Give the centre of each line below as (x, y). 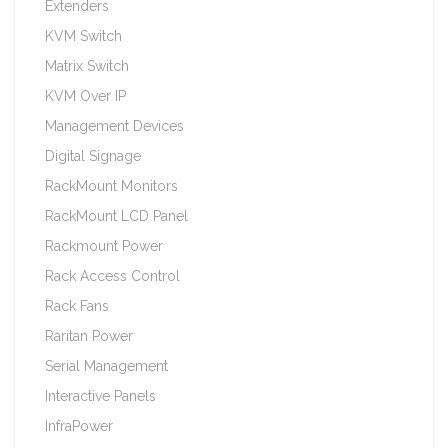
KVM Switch (83, 35)
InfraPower (79, 425)
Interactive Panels (100, 395)
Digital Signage (93, 155)
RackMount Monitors (111, 185)
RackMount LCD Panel (116, 215)
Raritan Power (89, 335)
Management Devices (114, 125)
